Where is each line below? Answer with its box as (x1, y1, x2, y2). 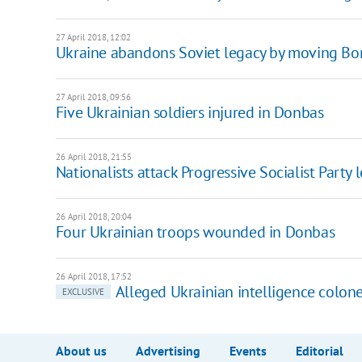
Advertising (135, 342, 200, 359)
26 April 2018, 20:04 (55, 210, 132, 222)
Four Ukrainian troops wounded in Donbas (55, 221, 335, 242)
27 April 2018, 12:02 (55, 31, 131, 43)
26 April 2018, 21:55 (55, 150, 132, 162)
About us (55, 342, 107, 359)
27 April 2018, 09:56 (55, 90, 131, 103)
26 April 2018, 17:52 (55, 270, 132, 282)
